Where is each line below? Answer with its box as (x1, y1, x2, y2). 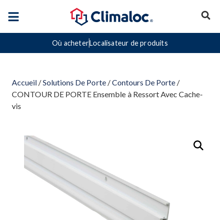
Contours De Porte (111, 78, 175, 87)
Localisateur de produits (89, 39, 168, 48)
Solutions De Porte (43, 78, 106, 87)
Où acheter (52, 39, 89, 48)
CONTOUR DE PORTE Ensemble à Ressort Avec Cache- (12, 89, 203, 99)
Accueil (12, 78, 37, 87)
